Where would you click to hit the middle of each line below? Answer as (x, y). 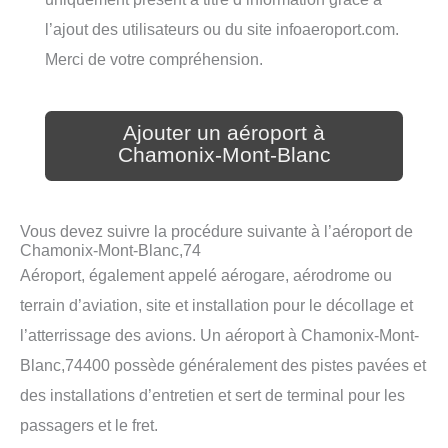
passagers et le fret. (89, 425)
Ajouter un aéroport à (224, 133)
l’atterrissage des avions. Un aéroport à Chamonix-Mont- (219, 335)
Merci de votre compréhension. (154, 59)
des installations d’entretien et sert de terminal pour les (212, 395)
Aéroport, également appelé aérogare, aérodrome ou (206, 275)
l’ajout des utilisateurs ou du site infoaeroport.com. (222, 29)
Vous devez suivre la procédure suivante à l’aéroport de (216, 231)
